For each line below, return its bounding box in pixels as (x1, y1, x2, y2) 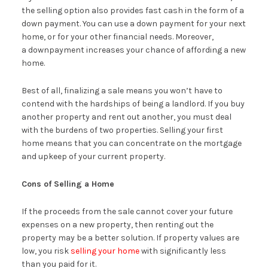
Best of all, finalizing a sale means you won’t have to (21, 85, 223, 96)
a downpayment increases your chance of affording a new (21, 44, 246, 55)
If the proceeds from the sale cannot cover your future (21, 206, 233, 217)
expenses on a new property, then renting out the (21, 219, 214, 230)
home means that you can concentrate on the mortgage (21, 138, 242, 148)
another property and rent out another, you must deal (21, 111, 232, 122)
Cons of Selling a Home (21, 178, 114, 189)
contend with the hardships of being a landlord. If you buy (21, 98, 245, 109)
